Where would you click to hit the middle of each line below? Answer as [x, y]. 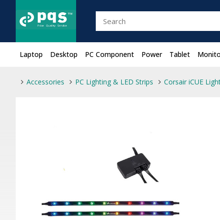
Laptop [31, 54]
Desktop [64, 54]
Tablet [180, 54]
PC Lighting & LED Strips [114, 82]
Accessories [45, 82]
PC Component [110, 54]
